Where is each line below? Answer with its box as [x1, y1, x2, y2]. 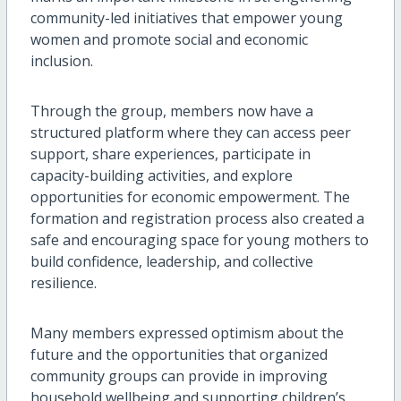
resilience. [30, 273, 97, 294]
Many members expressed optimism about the [30, 323, 344, 344]
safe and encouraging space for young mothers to [30, 230, 369, 251]
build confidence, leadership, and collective [30, 252, 313, 272]
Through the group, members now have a [30, 101, 313, 122]
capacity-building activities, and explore [30, 166, 293, 186]
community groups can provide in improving [30, 366, 328, 387]
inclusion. [30, 51, 93, 72]
